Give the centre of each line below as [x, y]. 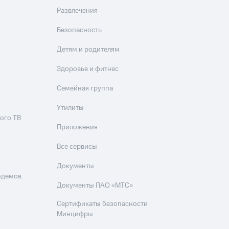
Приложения [77, 127]
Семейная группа [85, 88]
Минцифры [75, 214]
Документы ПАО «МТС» [95, 186]
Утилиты [71, 108]
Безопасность [79, 30]
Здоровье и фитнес [88, 69]
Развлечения [77, 11]
